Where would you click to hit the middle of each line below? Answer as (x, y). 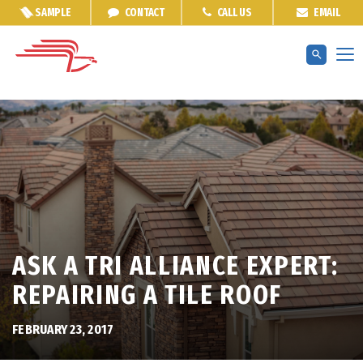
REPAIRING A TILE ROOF (147, 295)
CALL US (233, 13)
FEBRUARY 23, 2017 (63, 329)
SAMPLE (53, 13)
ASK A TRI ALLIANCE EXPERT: (175, 265)
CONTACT (143, 13)
